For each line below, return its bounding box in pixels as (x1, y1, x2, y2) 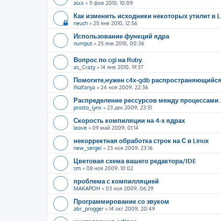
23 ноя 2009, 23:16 (107, 145, 152, 151)
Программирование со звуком (74, 197, 169, 205)
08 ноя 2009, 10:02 (86, 165, 133, 172)
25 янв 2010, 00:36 (98, 40, 144, 47)
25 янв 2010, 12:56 (93, 20, 137, 27)
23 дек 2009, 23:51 (107, 104, 152, 111)
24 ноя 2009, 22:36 (101, 84, 148, 91)
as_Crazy (74, 64, 95, 71)
